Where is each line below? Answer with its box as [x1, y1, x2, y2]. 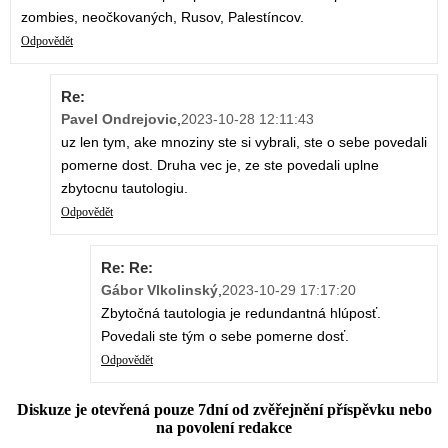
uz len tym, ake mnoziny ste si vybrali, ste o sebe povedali [61, 134, 427, 151]
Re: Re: [101, 259, 153, 277]
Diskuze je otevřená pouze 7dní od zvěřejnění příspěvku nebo [16, 401, 432, 419]
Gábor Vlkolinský [101, 282, 218, 299]
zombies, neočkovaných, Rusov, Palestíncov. [21, 9, 304, 26]
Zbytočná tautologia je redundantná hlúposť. [101, 305, 381, 322]
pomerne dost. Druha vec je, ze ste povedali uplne [61, 157, 379, 174]
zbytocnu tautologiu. [61, 180, 188, 197]
